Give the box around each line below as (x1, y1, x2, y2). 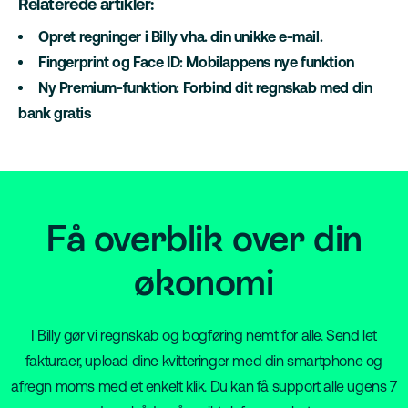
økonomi (134, 261, 274, 304)
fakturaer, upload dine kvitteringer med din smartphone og (25, 352, 383, 370)
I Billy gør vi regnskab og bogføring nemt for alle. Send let (30, 327, 377, 344)
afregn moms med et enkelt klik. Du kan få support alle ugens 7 (11, 378, 397, 395)
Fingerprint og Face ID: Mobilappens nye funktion (38, 54, 354, 71)
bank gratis (18, 105, 95, 122)
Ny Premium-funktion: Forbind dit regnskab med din (38, 79, 372, 97)
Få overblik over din (45, 218, 362, 260)
